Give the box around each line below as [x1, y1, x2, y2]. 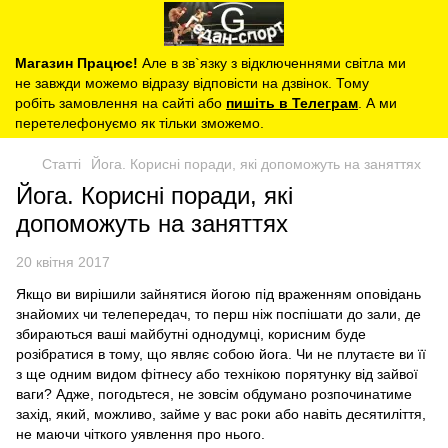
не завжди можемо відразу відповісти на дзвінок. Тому [15, 75, 369, 91]
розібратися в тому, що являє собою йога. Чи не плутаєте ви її [16, 346, 426, 362]
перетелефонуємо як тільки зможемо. [15, 115, 264, 131]
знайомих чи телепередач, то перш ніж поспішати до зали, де [16, 306, 421, 322]
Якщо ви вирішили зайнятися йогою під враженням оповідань [16, 286, 421, 302]
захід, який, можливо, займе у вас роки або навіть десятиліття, [16, 406, 426, 422]
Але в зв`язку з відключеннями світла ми [138, 55, 406, 71]
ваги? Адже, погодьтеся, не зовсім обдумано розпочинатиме [16, 386, 412, 402]
